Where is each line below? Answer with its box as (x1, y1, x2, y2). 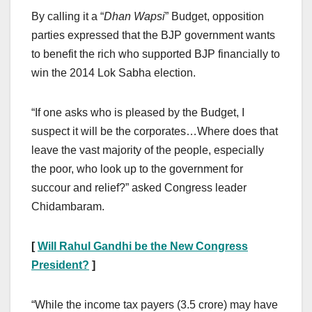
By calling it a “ (31, 10, 104, 22)
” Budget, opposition (165, 10, 264, 22)
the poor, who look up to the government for (31, 162, 243, 175)
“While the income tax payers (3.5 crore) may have (31, 298, 278, 311)
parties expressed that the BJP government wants (31, 29, 275, 41)
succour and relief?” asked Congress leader (31, 181, 247, 194)
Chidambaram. (31, 200, 104, 212)
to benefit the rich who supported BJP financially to (31, 47, 280, 60)
